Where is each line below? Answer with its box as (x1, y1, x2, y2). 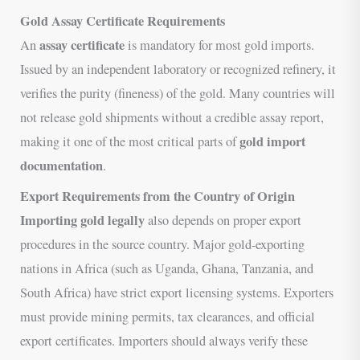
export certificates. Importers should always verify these (20, 331, 309, 350)
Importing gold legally (20, 210, 145, 230)
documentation (20, 155, 104, 175)
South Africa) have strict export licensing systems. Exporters (20, 283, 334, 301)
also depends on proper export (145, 211, 302, 229)
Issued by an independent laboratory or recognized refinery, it (20, 59, 337, 78)
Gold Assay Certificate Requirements (20, 10, 226, 31)
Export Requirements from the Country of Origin (20, 186, 296, 206)
